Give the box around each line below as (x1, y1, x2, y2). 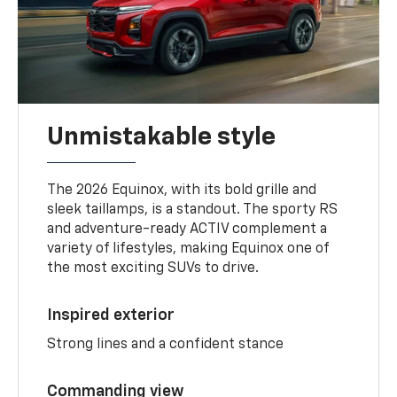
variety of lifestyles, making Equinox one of (47, 241, 330, 256)
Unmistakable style (47, 124, 276, 150)
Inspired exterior (47, 307, 175, 323)
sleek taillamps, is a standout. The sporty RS (47, 202, 339, 217)
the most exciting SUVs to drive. (47, 261, 260, 276)
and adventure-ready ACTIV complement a (47, 222, 328, 237)
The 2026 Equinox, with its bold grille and (47, 183, 317, 198)
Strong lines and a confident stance (47, 337, 284, 352)
